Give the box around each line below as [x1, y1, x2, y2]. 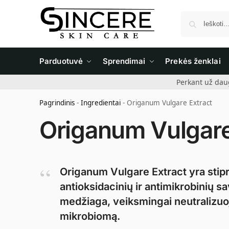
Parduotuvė [39, 56, 83, 66]
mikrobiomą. [60, 210, 120, 222]
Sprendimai [102, 56, 146, 66]
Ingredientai [81, 98, 121, 107]
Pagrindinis [39, 98, 75, 107]
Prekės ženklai [165, 56, 221, 66]
